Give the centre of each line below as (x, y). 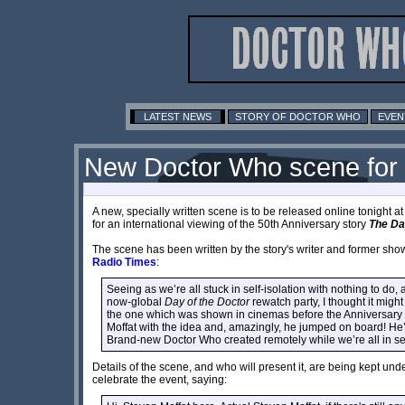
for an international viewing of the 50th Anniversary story (231, 224)
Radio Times (124, 262)
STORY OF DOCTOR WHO (298, 116)
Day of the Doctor (207, 301)
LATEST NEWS (178, 116)
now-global (136, 301)
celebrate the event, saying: (160, 379)
